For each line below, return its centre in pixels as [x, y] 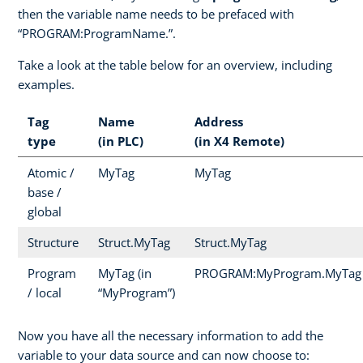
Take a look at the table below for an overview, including [175, 64]
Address [219, 121]
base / [45, 192]
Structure [53, 242]
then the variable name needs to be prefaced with [156, 13]
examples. [46, 84]
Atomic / [51, 172]
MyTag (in [125, 273]
